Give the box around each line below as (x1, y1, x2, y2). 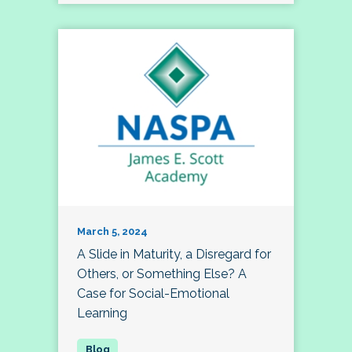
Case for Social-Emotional (77, 286, 229, 302)
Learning (77, 306, 127, 321)
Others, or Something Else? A (77, 266, 247, 282)
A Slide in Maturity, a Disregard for (77, 247, 271, 262)
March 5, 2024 (77, 225, 148, 238)
